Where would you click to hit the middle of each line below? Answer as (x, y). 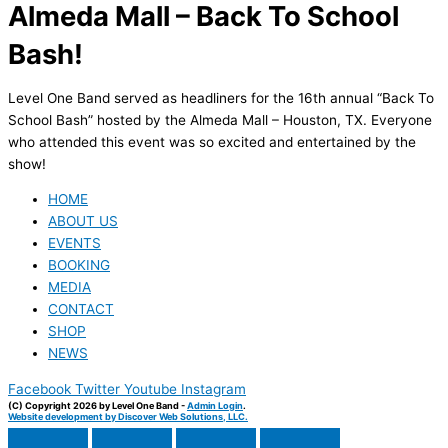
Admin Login (215, 406)
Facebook (39, 389)
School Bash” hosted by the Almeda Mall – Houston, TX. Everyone (220, 119)
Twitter (97, 389)
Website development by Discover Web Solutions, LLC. (128, 417)
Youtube (150, 389)
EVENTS (74, 243)
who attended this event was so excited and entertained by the (212, 141)
